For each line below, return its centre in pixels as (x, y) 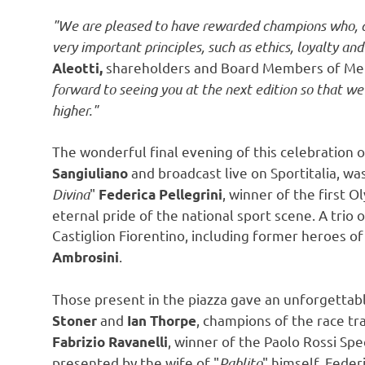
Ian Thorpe (162, 320)
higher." (75, 110)
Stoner (75, 320)
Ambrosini (86, 257)
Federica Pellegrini (161, 195)
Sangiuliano (90, 174)
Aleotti (76, 68)
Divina (71, 194)
